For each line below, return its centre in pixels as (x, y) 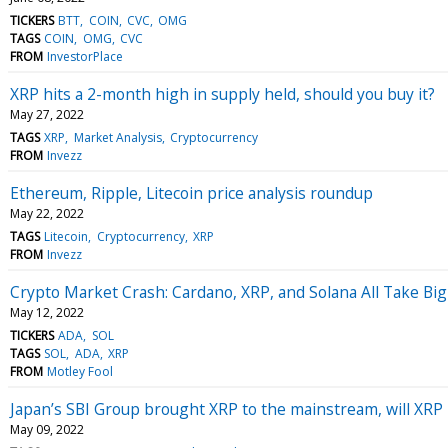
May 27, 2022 (47, 114)
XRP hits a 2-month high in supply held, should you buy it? (222, 93)
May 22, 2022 (47, 213)
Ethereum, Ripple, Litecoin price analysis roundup (191, 192)
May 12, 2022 (47, 312)
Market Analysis (117, 137)
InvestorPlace (85, 56)
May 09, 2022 (47, 429)
